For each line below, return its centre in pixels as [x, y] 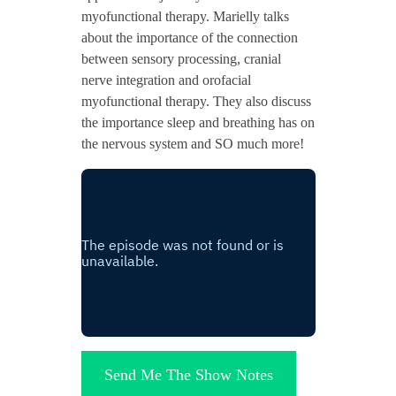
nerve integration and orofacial [166, 80]
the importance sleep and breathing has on [198, 122]
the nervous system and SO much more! [192, 143]
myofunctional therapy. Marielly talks [185, 16]
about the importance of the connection [189, 37]
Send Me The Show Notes [188, 374]
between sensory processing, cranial [181, 58]
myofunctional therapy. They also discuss [196, 101]
